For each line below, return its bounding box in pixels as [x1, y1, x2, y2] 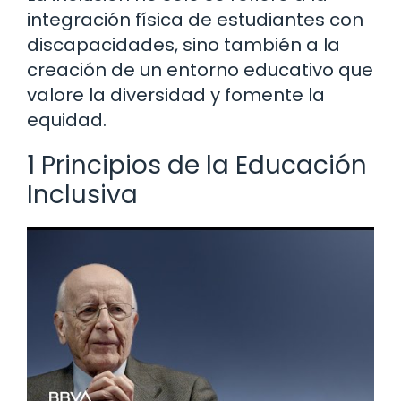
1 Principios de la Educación [27, 148, 367, 183]
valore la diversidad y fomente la [27, 82, 325, 108]
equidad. [27, 107, 107, 133]
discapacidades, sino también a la [27, 32, 340, 58]
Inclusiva [27, 177, 138, 213]
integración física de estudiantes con [27, 7, 363, 33]
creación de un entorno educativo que [27, 57, 373, 83]
